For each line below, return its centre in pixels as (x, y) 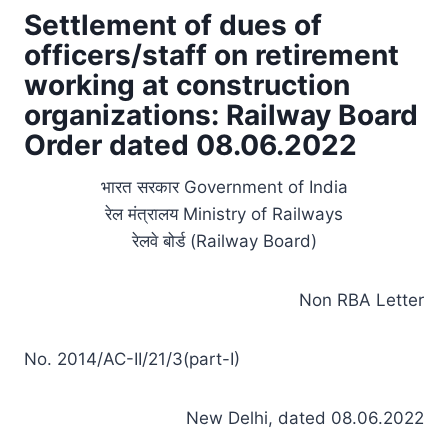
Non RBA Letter (361, 299)
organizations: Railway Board (221, 114)
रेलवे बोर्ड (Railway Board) (224, 240)
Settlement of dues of (173, 24)
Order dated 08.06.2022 (190, 144)
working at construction (187, 84)
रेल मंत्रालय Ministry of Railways (224, 213)
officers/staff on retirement (211, 54)
